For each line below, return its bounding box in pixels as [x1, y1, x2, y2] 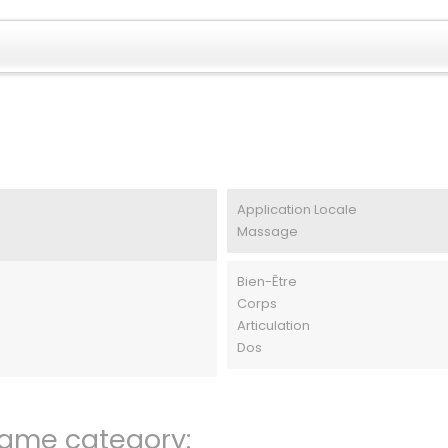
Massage [236, 222, 298, 241]
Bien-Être [236, 272, 297, 291]
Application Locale [236, 200, 357, 219]
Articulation [236, 316, 310, 335]
